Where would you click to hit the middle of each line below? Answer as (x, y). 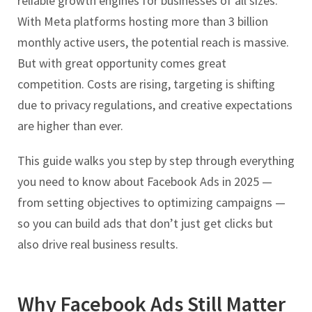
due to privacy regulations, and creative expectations (155, 105)
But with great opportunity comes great (122, 63)
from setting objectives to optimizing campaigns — (151, 203)
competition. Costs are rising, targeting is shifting (146, 84)
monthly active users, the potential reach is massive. (153, 42)
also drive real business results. (98, 244)
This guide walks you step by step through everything (156, 161)
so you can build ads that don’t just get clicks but (145, 224)
